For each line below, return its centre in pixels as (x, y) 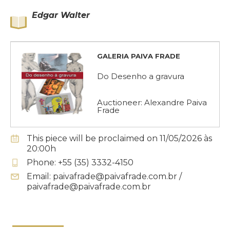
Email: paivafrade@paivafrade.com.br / (104, 177)
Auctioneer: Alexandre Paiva (152, 103)
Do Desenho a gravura (141, 76)
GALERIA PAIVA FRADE (139, 56)
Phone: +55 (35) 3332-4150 (80, 163)
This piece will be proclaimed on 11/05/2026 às (119, 139)
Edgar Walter (61, 15)
